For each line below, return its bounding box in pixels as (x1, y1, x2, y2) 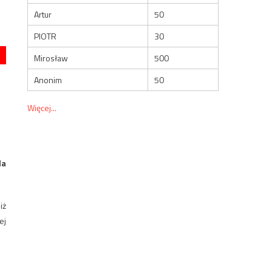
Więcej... (27, 101, 57, 114)
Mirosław (34, 51, 69, 64)
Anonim (34, 73, 63, 86)
